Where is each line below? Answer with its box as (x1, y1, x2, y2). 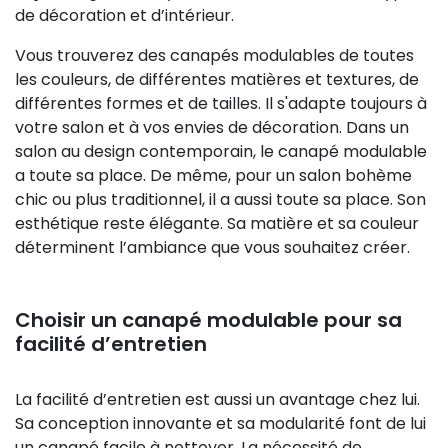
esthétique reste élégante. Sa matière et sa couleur (15, 211, 419, 235)
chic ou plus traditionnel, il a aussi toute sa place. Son (15, 187, 426, 211)
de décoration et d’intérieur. (15, 3, 234, 27)
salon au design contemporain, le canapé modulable (15, 139, 427, 163)
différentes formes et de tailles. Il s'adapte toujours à (15, 91, 427, 115)
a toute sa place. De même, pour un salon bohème (15, 163, 412, 187)
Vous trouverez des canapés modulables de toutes (15, 43, 414, 67)
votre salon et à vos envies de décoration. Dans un (15, 115, 409, 139)
